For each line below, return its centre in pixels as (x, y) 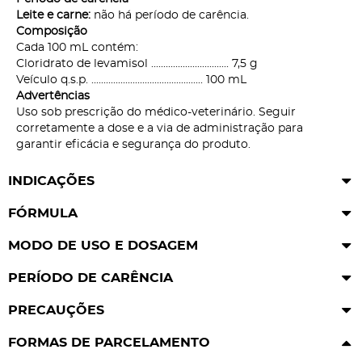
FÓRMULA (43, 214)
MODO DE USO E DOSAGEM (103, 246)
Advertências (53, 97)
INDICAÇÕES (51, 181)
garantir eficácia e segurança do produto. (133, 145)
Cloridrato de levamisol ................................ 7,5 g (137, 64)
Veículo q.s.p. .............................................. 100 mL (131, 80)
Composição (52, 32)
